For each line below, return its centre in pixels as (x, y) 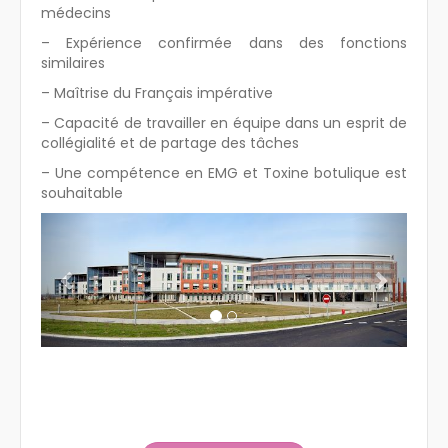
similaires (73, 62)
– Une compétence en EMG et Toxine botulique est (224, 172)
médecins (76, 12)
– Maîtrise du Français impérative (157, 92)
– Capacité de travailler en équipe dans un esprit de (224, 122)
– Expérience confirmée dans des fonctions (224, 42)
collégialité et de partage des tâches (170, 142)
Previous (109, 225)
